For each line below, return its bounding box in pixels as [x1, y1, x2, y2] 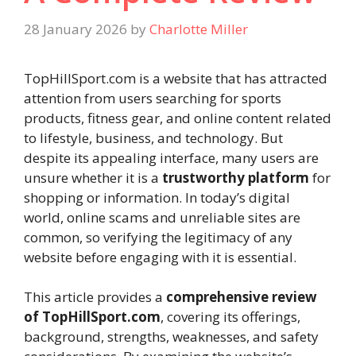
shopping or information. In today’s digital [24, 188, 290, 207]
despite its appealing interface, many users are [24, 148, 319, 167]
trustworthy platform [162, 168, 309, 187]
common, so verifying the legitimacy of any [24, 227, 292, 246]
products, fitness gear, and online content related [24, 108, 331, 127]
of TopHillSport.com [24, 308, 161, 326]
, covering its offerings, [161, 308, 300, 326]
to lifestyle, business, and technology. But [24, 128, 283, 147]
